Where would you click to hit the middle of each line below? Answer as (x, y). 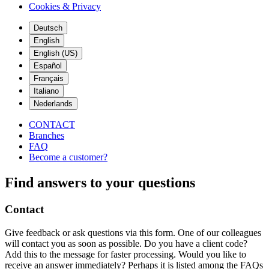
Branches (47, 135)
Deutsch (48, 28)
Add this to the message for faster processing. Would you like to (125, 254)
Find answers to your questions (100, 182)
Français (49, 78)
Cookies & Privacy (65, 6)
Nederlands (53, 104)
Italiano (46, 91)
